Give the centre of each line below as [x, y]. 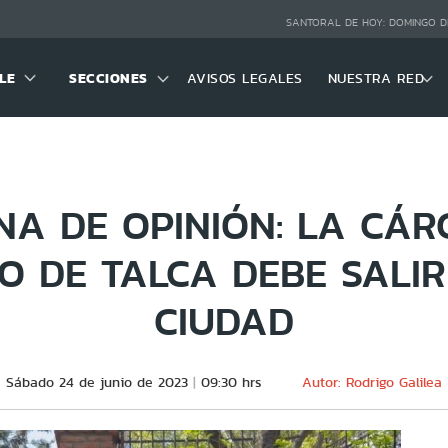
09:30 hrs [231, 382]
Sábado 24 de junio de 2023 [97, 382]
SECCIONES [108, 77]
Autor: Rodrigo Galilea [372, 382]
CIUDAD [224, 320]
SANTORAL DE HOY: [337, 23]
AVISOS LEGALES [244, 77]
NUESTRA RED [376, 77]
